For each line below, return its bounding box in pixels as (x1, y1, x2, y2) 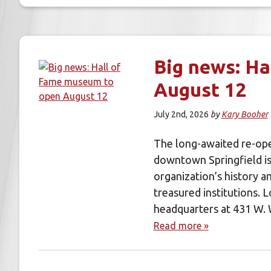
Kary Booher (221, 109, 268, 119)
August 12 (153, 79, 246, 100)
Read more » (153, 220, 209, 231)
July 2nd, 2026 (153, 109, 211, 119)
